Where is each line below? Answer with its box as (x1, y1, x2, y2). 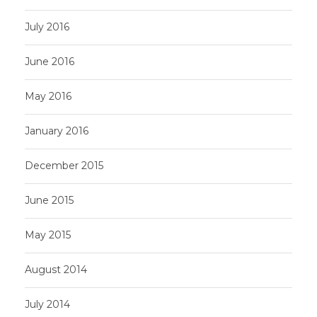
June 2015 (25, 193, 74, 207)
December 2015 (25, 158, 103, 172)
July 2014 (25, 297, 70, 311)
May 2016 (25, 89, 71, 103)
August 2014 (25, 263, 87, 276)
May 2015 (25, 228, 71, 241)
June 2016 (25, 54, 74, 68)
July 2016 (25, 20, 69, 33)
